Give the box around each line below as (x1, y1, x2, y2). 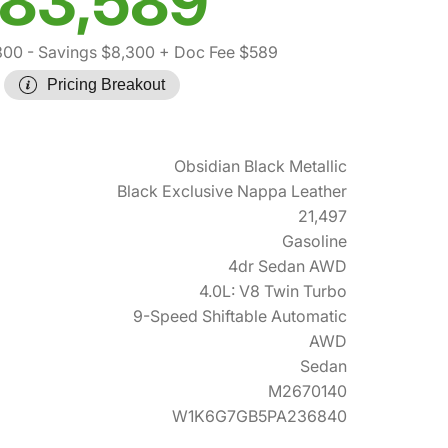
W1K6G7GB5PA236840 (172, 406, 347, 426)
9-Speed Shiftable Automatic (133, 306, 347, 326)
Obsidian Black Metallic (174, 156, 347, 176)
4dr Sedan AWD (228, 256, 347, 276)
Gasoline (282, 231, 347, 251)
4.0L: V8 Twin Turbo (199, 281, 347, 301)
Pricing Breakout (47, 76, 165, 93)
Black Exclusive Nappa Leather (117, 181, 347, 201)
